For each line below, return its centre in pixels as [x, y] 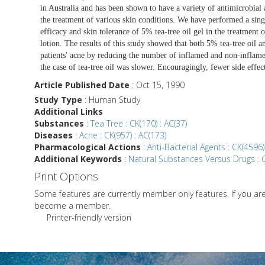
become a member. [72, 205]
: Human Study [111, 99]
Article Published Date [82, 85]
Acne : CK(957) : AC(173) [123, 135]
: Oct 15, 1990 [157, 85]
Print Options [66, 176]
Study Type [58, 99]
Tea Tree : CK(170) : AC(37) [139, 123]
